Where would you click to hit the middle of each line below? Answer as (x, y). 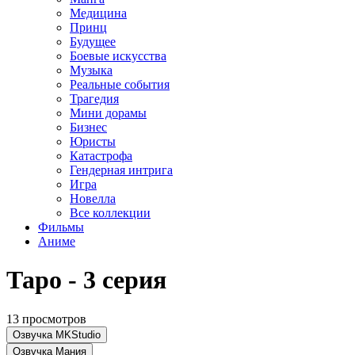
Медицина (98, 13)
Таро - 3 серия (86, 280)
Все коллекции (110, 212)
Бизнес (88, 127)
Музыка (91, 70)
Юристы (93, 141)
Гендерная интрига (121, 170)
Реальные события (120, 84)
